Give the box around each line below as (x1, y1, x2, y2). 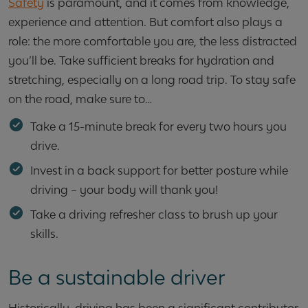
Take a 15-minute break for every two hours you (30, 120, 287, 134)
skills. (30, 227, 58, 241)
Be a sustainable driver (8, 266, 225, 289)
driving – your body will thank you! (30, 183, 218, 197)
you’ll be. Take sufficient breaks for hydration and (8, 54, 274, 68)
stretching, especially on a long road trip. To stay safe (8, 73, 296, 87)
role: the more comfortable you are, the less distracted (8, 34, 297, 49)
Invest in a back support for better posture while (30, 164, 288, 178)
